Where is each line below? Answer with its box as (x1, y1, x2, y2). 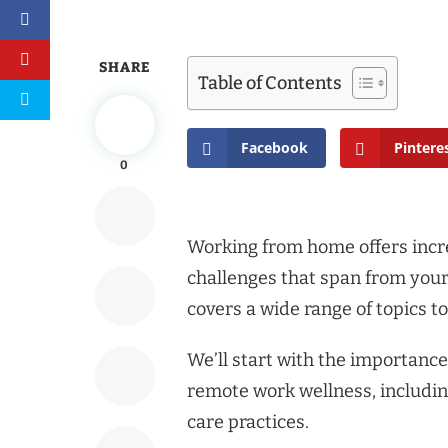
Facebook (241, 138, 308, 157)
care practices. (187, 411, 309, 434)
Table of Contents (198, 72, 342, 95)
